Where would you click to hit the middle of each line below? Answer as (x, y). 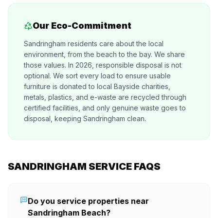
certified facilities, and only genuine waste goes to (105, 108)
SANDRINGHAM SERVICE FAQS (84, 166)
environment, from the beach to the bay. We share (104, 54)
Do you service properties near (88, 201)
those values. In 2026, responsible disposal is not (103, 65)
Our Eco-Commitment (82, 26)
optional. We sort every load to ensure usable (97, 76)
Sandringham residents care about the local (94, 44)
